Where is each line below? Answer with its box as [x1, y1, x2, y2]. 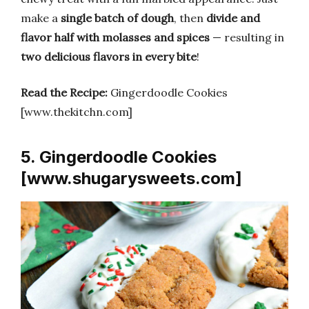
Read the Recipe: [21, 86, 108, 100]
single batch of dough [61, 11, 174, 26]
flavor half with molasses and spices [21, 30, 210, 45]
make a [21, 11, 61, 26]
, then [174, 11, 206, 26]
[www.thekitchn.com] [21, 105, 132, 119]
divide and [206, 11, 260, 26]
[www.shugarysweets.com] [21, 168, 242, 189]
